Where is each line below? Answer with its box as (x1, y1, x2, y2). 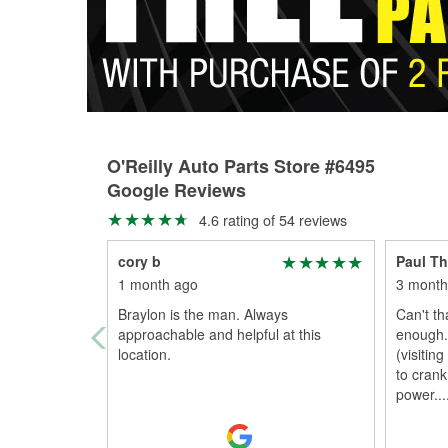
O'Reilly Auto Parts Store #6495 (107, 153, 375, 179)
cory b (118, 251, 161, 271)
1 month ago (118, 274, 198, 294)
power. (395, 384, 438, 404)
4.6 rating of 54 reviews (194, 209, 347, 230)
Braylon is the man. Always (118, 304, 288, 324)
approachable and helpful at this (118, 324, 321, 344)
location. (118, 344, 171, 364)
